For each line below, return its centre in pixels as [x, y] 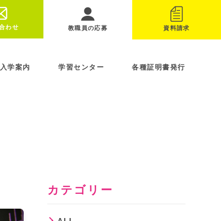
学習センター [81, 67]
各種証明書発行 [159, 67]
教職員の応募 [88, 28]
